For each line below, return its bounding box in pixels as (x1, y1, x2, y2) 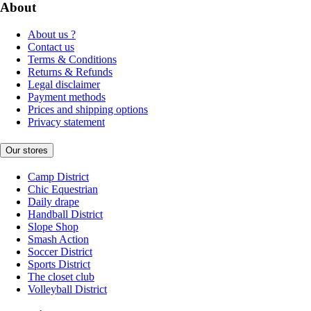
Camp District (28, 170, 89, 183)
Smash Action (28, 233, 89, 245)
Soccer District (28, 245, 92, 258)
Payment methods (28, 91, 106, 103)
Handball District (28, 208, 103, 220)
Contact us (28, 41, 74, 53)
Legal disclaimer (28, 78, 100, 91)
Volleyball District (28, 283, 107, 295)
